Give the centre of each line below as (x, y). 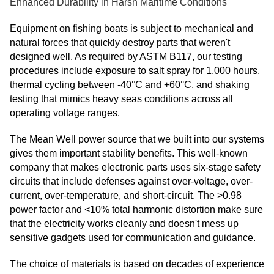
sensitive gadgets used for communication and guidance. (133, 238)
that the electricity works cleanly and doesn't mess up (124, 224)
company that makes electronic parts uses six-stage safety (135, 168)
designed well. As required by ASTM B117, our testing (126, 57)
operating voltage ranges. (65, 113)
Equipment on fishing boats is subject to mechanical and (131, 29)
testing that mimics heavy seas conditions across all (121, 99)
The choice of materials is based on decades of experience (137, 264)
